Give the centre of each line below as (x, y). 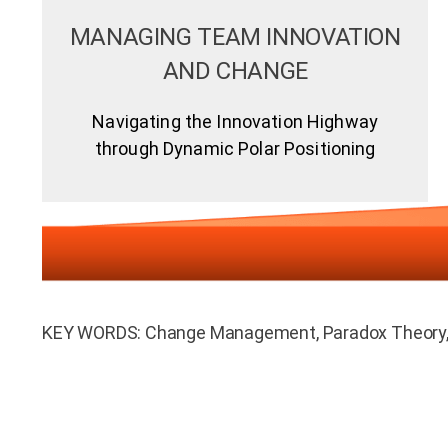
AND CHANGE (235, 70)
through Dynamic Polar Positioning (235, 148)
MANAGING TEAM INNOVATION (235, 36)
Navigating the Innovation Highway (235, 121)
